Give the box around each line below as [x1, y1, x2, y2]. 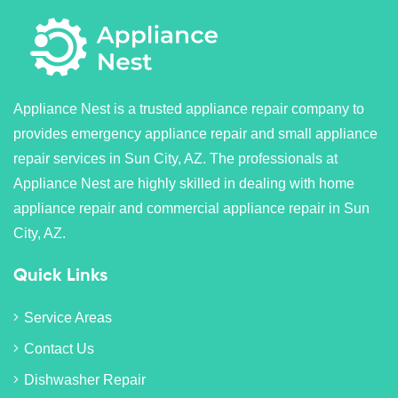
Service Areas [24, 309, 112, 325]
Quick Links [13, 267, 107, 285]
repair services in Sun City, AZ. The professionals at [13, 150, 338, 166]
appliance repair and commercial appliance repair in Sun [13, 200, 370, 216]
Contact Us [24, 340, 94, 356]
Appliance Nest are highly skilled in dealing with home [13, 175, 354, 191]
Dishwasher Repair [24, 371, 146, 387]
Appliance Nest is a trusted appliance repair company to [13, 100, 364, 116]
